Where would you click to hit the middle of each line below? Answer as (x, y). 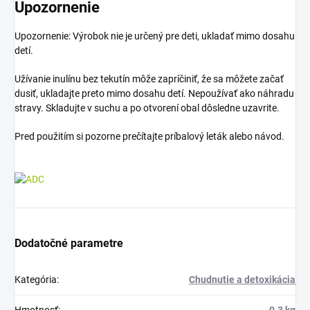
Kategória (36, 280)
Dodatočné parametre (69, 244)
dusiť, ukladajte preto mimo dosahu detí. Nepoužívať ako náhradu (154, 93)
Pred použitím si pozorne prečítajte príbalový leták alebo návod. (149, 136)
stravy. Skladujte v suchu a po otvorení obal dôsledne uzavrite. (147, 108)
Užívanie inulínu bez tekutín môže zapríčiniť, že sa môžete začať (149, 79)
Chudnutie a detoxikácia (242, 280)
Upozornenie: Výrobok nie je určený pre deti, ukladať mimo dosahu (155, 36)
